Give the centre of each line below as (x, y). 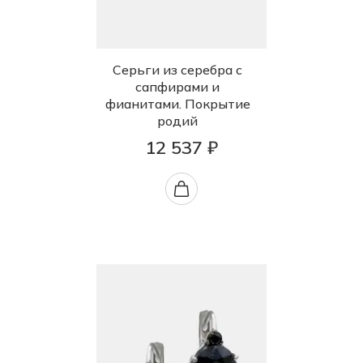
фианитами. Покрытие (177, 104)
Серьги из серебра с (177, 70)
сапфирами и (177, 87)
